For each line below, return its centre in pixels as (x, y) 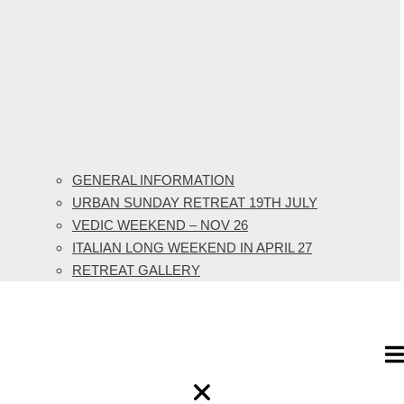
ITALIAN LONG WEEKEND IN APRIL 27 (192, 248)
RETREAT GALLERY (136, 271)
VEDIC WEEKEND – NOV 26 (160, 225)
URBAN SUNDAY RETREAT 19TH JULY (195, 203)
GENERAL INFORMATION (153, 180)
